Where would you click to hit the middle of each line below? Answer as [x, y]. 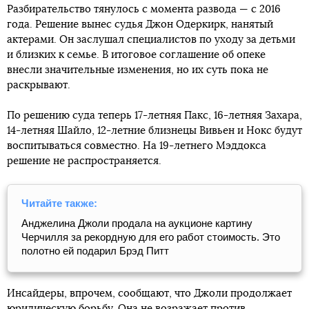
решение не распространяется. [84, 161]
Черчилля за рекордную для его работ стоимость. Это [151, 237]
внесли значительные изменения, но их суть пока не [138, 70]
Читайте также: [59, 203]
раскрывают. [39, 85]
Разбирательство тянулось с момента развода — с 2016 [144, 9]
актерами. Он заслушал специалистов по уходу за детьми [151, 40]
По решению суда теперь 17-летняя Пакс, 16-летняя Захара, [154, 116]
